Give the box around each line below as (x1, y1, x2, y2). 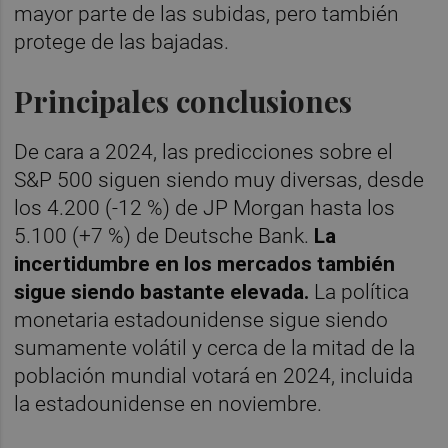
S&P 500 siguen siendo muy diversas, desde (14, 167, 425, 192)
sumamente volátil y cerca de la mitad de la (14, 335, 416, 360)
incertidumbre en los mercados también (14, 251, 396, 276)
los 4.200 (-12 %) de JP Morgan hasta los (14, 195, 396, 220)
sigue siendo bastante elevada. (14, 279, 315, 304)
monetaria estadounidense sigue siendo (14, 307, 389, 332)
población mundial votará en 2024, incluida (14, 363, 414, 388)
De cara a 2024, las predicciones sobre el (14, 139, 394, 164)
